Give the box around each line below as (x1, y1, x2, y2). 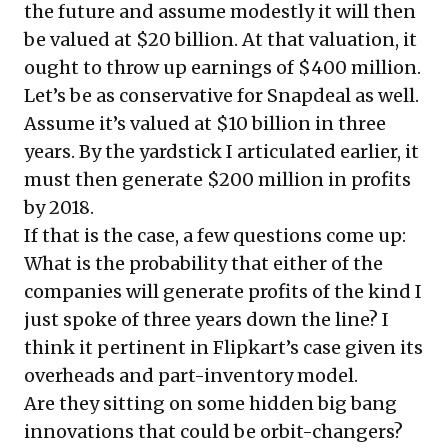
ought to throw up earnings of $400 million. (24, 55, 421, 79)
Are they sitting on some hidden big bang (24, 391, 397, 415)
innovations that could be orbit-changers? (24, 419, 403, 443)
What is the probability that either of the (24, 251, 383, 275)
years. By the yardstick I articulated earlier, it (24, 139, 419, 163)
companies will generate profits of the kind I (24, 279, 422, 303)
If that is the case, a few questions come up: (24, 223, 406, 247)
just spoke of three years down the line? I (24, 307, 389, 331)
